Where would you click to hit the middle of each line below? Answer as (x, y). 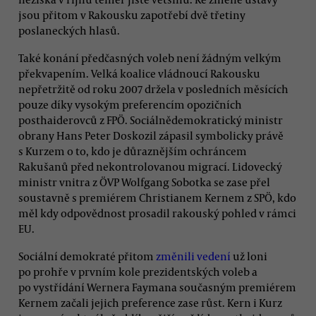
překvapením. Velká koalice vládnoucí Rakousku (139, 73)
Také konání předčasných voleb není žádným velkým (150, 57)
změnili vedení (193, 256)
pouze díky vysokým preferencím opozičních (130, 104)
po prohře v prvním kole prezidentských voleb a (138, 272)
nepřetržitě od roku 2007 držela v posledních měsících (153, 89)
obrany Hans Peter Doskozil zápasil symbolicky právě (151, 135)
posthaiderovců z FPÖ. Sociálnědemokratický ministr (151, 120)
